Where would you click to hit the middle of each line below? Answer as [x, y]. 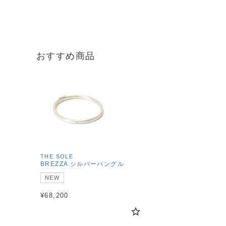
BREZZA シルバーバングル [82, 164]
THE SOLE [57, 156]
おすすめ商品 [66, 56]
